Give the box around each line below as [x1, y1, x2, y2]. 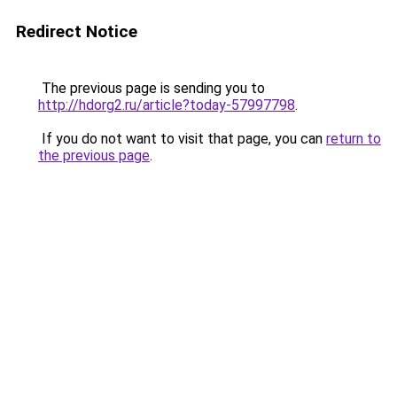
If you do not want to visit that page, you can [38, 130, 326, 147]
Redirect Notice [16, 21, 137, 42]
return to [326, 130, 381, 147]
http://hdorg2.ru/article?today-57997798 [38, 97, 295, 113]
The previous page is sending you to [38, 80, 265, 97]
